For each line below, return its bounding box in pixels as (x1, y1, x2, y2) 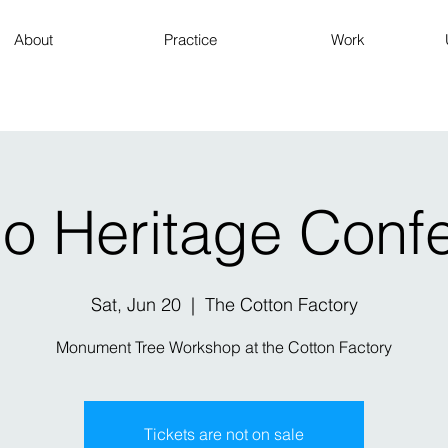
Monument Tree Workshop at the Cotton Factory (56, 336, 392, 357)
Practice (164, 30, 218, 49)
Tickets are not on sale (144, 423, 304, 444)
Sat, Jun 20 (90, 292, 181, 316)
